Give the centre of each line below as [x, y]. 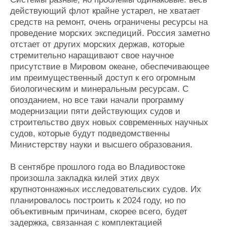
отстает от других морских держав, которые [97, 45]
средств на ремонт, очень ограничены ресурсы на [109, 22]
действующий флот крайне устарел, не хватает [105, 11]
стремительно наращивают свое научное [92, 56]
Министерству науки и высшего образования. [101, 145]
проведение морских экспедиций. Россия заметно [110, 33]
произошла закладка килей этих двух [85, 178]
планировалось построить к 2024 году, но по [98, 201]
